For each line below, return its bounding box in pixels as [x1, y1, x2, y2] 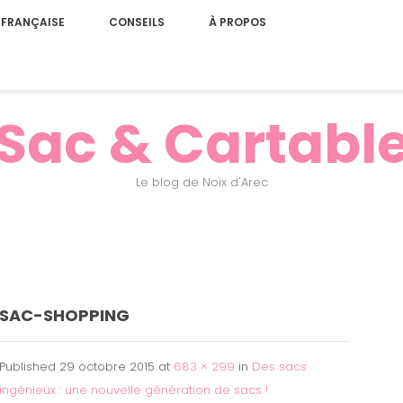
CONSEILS [108, 14, 165, 30]
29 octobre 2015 [59, 358, 155, 375]
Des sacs [252, 358, 307, 375]
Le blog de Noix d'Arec [135, 174, 268, 191]
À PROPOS [208, 14, 266, 30]
